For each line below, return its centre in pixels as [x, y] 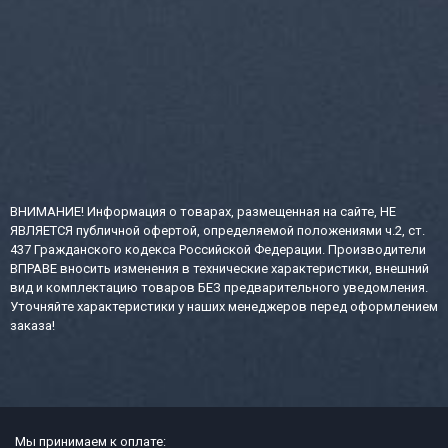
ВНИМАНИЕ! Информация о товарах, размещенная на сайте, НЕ [203, 211]
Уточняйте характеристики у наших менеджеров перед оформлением [224, 306]
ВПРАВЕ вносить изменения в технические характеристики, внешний [219, 268]
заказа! [32, 325]
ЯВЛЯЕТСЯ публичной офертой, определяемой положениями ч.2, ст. [217, 230]
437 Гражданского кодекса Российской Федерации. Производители [218, 249]
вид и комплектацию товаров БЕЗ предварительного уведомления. [219, 287]
